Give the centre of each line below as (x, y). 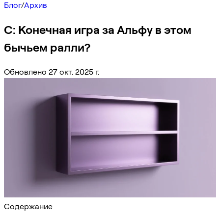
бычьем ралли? (47, 47)
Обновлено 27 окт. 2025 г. (52, 72)
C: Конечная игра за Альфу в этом (98, 29)
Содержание (28, 206)
